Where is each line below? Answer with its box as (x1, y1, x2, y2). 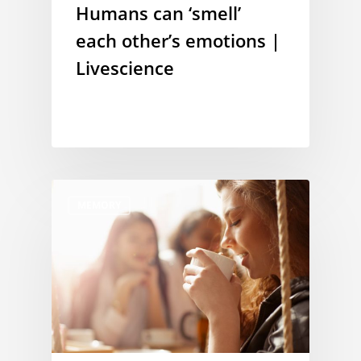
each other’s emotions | (76, 27, 280, 52)
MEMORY (77, 197, 121, 212)
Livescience (76, 55, 174, 80)
